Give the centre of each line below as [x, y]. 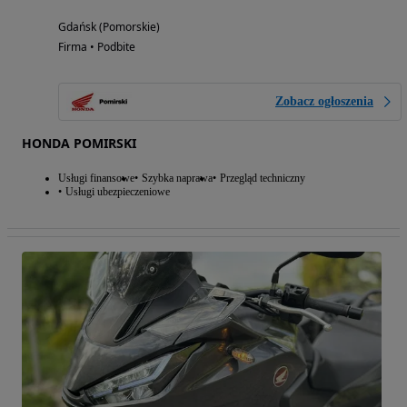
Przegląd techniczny [263, 179]
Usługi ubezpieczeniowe [118, 192]
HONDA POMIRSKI [79, 144]
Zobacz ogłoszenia [324, 102]
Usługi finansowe [96, 179]
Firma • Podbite [97, 47]
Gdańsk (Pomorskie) [109, 27]
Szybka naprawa [177, 179]
